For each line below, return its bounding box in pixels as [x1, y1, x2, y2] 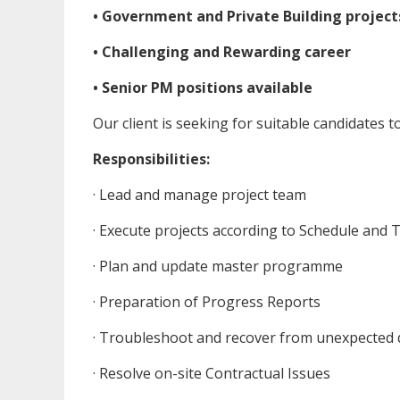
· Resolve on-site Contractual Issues [93, 363, 330, 384]
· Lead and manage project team [93, 185, 306, 205]
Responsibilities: [93, 149, 210, 170]
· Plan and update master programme [93, 256, 343, 277]
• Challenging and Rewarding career [93, 42, 351, 62]
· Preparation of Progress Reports [93, 292, 321, 312]
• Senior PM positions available [93, 78, 312, 98]
